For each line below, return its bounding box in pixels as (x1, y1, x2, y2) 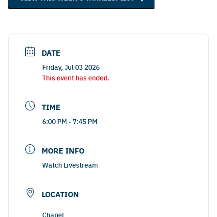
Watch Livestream (42, 159, 98, 170)
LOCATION (42, 188, 79, 200)
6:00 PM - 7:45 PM (42, 116, 97, 126)
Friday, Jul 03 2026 (42, 62, 100, 72)
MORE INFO (42, 144, 84, 156)
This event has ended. (42, 72, 109, 82)
